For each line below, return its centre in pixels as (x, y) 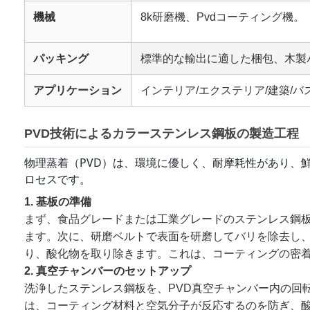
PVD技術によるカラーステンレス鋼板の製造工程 (162, 134)
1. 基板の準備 (58, 202)
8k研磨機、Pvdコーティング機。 (222, 17)
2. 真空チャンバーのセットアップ (108, 271)
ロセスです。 (57, 180)
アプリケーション (77, 91)
